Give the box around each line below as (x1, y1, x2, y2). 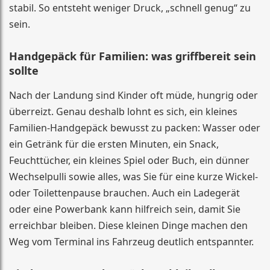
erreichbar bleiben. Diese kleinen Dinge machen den (9, 219, 248, 232)
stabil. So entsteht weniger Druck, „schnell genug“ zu (9, 1, 251, 14)
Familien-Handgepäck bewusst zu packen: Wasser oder (9, 121, 260, 134)
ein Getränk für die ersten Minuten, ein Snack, (9, 137, 219, 151)
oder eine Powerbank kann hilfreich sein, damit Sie (9, 202, 240, 216)
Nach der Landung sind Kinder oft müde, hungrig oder (9, 89, 258, 102)
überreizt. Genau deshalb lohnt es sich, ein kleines (9, 105, 237, 118)
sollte (9, 63, 39, 78)
